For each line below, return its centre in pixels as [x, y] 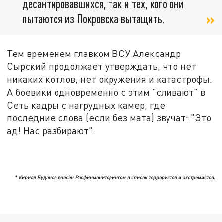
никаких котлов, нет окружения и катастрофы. [110, 79]
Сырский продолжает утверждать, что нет [102, 66]
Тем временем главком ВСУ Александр [94, 53]
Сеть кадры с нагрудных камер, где [86, 105]
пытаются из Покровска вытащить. [93, 18]
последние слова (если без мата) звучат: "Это [109, 117]
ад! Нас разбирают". [51, 130]
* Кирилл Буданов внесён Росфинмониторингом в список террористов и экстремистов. [115, 178]
